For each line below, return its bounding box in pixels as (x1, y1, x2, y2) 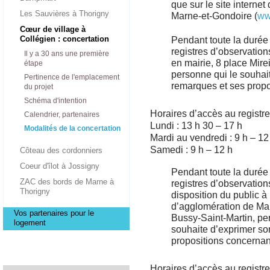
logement (14, 218, 46, 227)
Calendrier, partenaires (24, 110, 99, 119)
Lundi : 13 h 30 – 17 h (150, 121, 242, 131)
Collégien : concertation (20, 34, 109, 43)
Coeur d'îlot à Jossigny (20, 162, 99, 171)
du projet (24, 83, 53, 91)
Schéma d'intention (24, 96, 87, 105)
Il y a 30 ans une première (24, 49, 109, 58)
